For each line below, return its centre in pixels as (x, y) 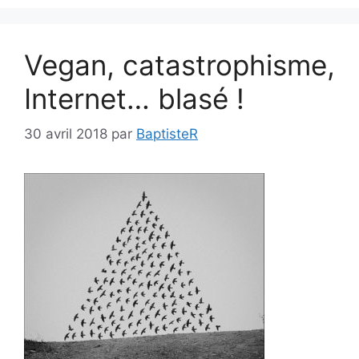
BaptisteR (167, 134)
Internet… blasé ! (134, 98)
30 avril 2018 (66, 134)
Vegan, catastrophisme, (179, 65)
